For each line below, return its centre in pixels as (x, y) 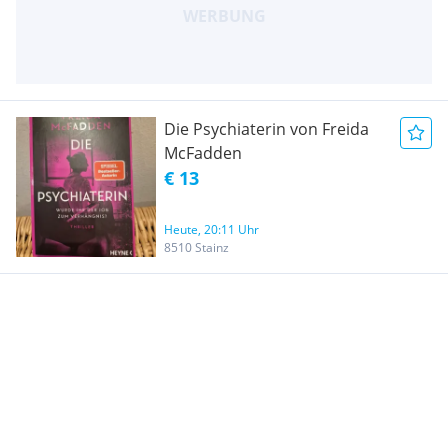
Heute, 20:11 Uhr (211, 229)
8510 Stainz (196, 247)
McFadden (203, 152)
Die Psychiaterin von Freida (266, 128)
